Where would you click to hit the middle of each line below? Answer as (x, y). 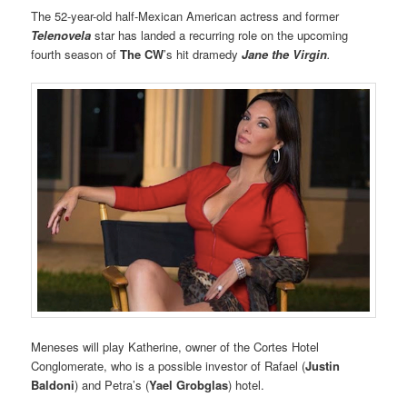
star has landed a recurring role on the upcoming (220, 35)
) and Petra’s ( (112, 385)
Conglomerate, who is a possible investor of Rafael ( (169, 366)
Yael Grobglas (189, 385)
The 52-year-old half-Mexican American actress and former (185, 15)
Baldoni (53, 385)
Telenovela (61, 35)
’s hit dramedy (201, 54)
